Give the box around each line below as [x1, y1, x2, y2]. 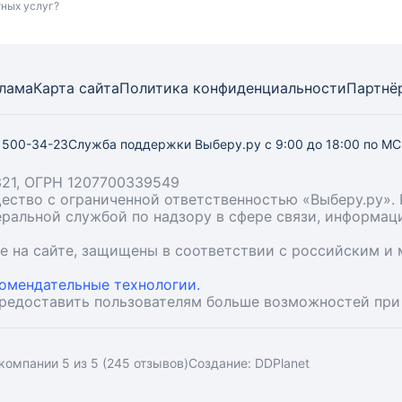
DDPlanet [254, 355, 310, 371]
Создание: [188, 355, 255, 371]
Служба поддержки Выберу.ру [68, 136, 265, 152]
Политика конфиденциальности [119, 79, 346, 97]
